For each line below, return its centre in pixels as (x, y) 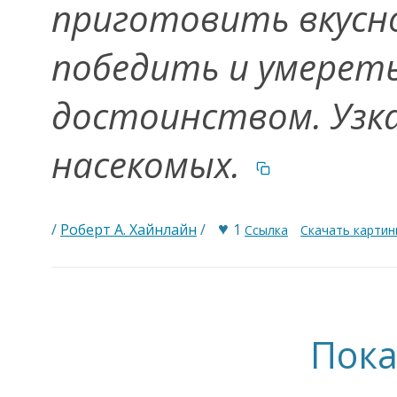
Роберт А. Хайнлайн (128, 230)
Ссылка (266, 230)
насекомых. (150, 164)
